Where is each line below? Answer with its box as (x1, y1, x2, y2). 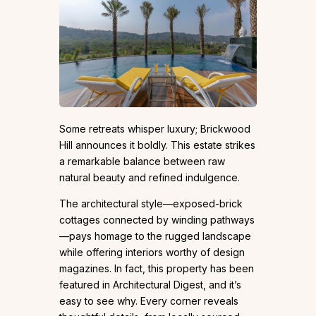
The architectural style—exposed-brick (59, 197, 243, 210)
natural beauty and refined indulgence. (59, 171, 240, 184)
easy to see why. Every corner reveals (59, 295, 238, 308)
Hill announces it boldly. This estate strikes (59, 139, 255, 152)
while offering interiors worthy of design (59, 246, 245, 259)
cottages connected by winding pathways (59, 214, 255, 226)
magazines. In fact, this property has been (59, 262, 254, 275)
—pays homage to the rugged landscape (59, 230, 251, 243)
